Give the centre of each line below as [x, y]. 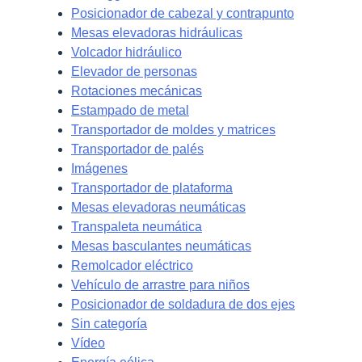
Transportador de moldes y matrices [173, 129]
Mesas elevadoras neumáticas [158, 207]
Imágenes [99, 168]
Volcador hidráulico [126, 52]
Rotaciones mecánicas [137, 90]
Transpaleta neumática [137, 226]
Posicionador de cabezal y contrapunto [183, 13]
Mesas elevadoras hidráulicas [157, 32]
